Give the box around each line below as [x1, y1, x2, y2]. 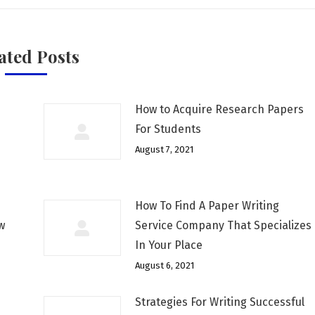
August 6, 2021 [134, 260, 194, 271]
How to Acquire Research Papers [134, 103, 304, 116]
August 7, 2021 [134, 144, 193, 155]
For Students [134, 122, 201, 136]
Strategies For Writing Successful [134, 295, 304, 309]
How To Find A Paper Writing [134, 199, 279, 212]
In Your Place [134, 238, 202, 252]
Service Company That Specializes [134, 219, 311, 232]
